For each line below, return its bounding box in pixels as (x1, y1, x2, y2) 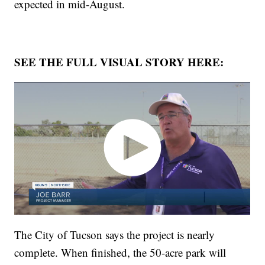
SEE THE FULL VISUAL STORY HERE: (14, 53, 224, 70)
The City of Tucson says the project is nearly (14, 227, 215, 243)
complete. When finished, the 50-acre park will (14, 245, 227, 260)
